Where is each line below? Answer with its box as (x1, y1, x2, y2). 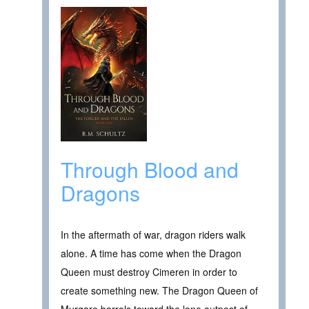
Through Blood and (61, 154, 239, 184)
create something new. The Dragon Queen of (61, 283, 258, 297)
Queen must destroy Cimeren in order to (61, 265, 237, 279)
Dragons (61, 178, 140, 208)
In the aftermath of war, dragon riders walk (61, 228, 246, 241)
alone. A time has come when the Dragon (61, 246, 241, 260)
